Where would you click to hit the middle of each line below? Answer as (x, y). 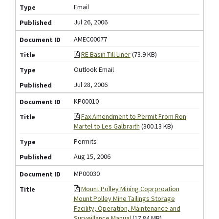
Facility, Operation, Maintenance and (127, 208)
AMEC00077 (90, 39)
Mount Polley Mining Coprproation (130, 189)
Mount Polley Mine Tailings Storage (124, 199)
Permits (85, 142)
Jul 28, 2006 (90, 84)
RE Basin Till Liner (106, 54)
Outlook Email (94, 69)
